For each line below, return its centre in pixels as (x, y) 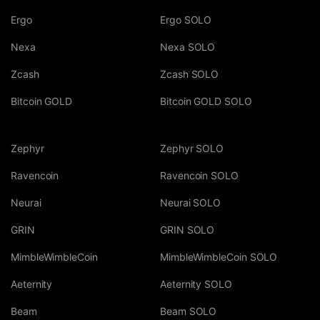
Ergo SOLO (186, 20)
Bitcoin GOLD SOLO (206, 101)
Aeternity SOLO (196, 284)
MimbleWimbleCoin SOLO (219, 257)
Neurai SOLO (191, 203)
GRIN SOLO (187, 230)
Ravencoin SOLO (199, 176)
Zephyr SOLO (192, 149)
